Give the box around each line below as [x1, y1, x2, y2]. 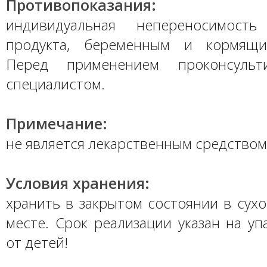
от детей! [6, 232, 68, 252]
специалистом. [6, 74, 105, 94]
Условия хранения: [6, 173, 150, 193]
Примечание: [6, 113, 107, 133]
